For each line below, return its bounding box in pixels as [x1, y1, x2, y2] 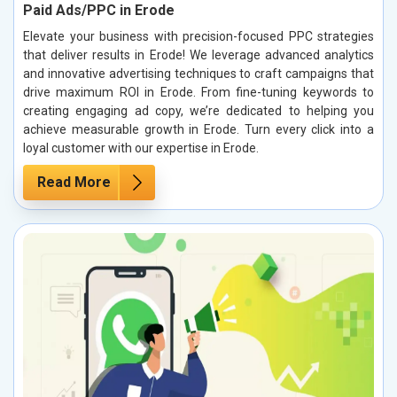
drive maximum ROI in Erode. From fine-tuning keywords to [23, 85, 374, 100]
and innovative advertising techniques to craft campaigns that [23, 66, 374, 82]
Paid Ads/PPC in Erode [23, 2, 175, 19]
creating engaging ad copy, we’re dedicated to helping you [23, 104, 374, 119]
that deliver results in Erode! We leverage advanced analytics [23, 48, 374, 63]
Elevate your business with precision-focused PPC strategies [23, 29, 374, 44]
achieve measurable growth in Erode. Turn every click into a [23, 122, 374, 137]
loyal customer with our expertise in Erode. [23, 141, 259, 156]
